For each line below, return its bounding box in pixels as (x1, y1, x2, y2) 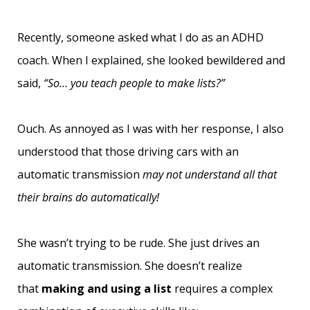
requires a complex (174, 281, 273, 296)
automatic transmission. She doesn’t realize (17, 258, 242, 273)
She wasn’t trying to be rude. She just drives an (17, 235, 259, 250)
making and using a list (42, 281, 172, 296)
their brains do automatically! (17, 190, 159, 205)
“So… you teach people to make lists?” (44, 75, 225, 91)
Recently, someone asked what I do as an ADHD (17, 30, 264, 45)
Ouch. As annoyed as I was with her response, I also (17, 121, 284, 136)
